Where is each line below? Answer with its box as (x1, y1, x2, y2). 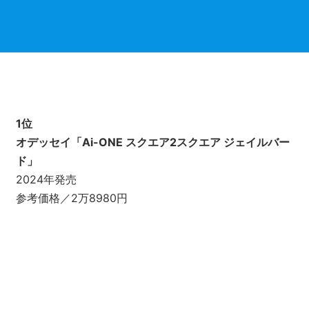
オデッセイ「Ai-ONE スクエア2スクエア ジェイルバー (15, 135, 290, 150)
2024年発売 (15, 172, 77, 187)
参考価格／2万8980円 (15, 191, 128, 206)
